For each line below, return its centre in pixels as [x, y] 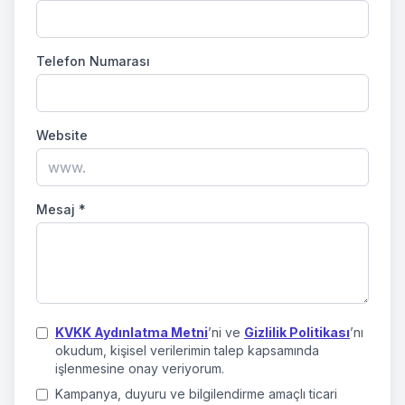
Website [62, 135]
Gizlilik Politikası [297, 332]
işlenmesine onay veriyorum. [140, 368]
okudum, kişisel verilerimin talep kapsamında [187, 350]
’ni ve [226, 332]
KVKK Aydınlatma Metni [132, 332]
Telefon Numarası [93, 61]
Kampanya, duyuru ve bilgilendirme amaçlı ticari [196, 394]
